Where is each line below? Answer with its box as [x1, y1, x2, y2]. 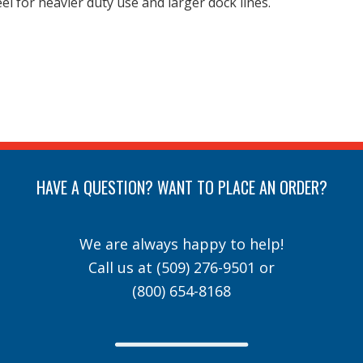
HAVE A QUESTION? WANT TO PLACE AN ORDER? [36, 175, 327, 199]
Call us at [88, 258, 156, 277]
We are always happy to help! [79, 234, 284, 254]
